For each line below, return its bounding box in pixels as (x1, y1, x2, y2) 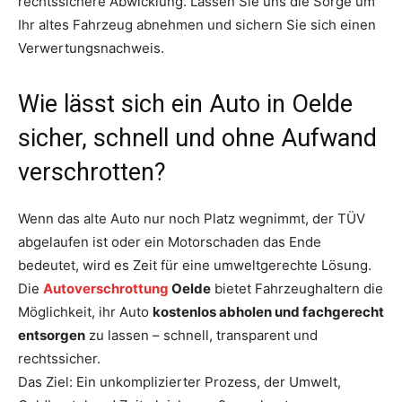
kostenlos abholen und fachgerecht (153, 302, 384, 320)
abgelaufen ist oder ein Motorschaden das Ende (18, 232, 321, 250)
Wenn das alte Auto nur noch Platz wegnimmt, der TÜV (18, 209, 365, 227)
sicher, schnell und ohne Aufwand (18, 123, 377, 153)
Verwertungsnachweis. (18, 39, 164, 57)
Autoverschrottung (43, 279, 169, 297)
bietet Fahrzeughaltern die (211, 279, 383, 297)
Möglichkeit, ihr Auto (18, 302, 153, 320)
